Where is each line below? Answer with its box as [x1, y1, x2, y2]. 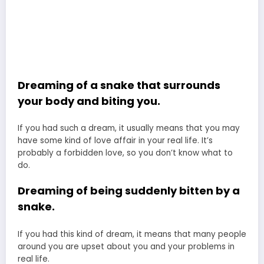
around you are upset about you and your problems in [18, 240, 235, 252]
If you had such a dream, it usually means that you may [18, 123, 240, 134]
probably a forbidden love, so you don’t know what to [18, 147, 233, 159]
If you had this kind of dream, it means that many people [18, 228, 246, 240]
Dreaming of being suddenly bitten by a [18, 183, 240, 199]
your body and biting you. [18, 93, 160, 108]
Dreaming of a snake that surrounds [18, 77, 220, 93]
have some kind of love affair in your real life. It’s [18, 135, 213, 147]
